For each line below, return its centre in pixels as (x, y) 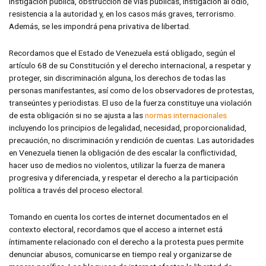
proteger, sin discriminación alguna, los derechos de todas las (117, 78)
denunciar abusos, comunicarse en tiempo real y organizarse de (120, 254)
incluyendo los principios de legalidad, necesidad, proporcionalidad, (128, 128)
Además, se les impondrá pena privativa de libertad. (100, 26)
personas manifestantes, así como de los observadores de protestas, (132, 91)
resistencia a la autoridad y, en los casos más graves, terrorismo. (122, 14)
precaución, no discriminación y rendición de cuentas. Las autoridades (132, 140)
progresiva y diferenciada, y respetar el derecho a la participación (123, 178)
